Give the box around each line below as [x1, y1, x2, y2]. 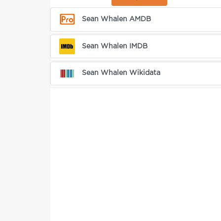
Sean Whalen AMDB [82, 16, 151, 22]
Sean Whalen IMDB [82, 43, 148, 49]
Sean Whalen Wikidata [82, 70, 161, 76]
